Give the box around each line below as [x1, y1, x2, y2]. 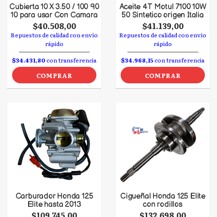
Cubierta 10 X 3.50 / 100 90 [9, 2, 99, 12]
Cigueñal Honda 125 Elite [120, 192, 205, 201]
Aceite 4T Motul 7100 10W [119, 2, 206, 12]
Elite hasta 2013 [27, 200, 81, 209]
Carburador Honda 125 [15, 192, 93, 201]
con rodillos [143, 200, 183, 209]
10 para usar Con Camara [11, 11, 98, 20]
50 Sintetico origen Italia [122, 11, 204, 20]
